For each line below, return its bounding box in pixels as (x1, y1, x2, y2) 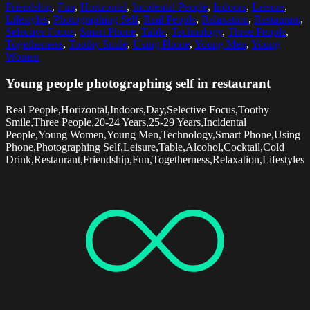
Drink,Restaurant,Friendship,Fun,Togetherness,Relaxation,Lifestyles (6, 154, 304, 166)
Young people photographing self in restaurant (6, 75, 271, 91)
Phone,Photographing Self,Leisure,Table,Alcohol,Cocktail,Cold (6, 141, 284, 154)
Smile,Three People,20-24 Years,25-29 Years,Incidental (6, 116, 246, 129)
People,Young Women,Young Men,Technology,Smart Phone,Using (6, 129, 300, 141)
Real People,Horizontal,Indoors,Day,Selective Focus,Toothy (6, 104, 269, 116)
